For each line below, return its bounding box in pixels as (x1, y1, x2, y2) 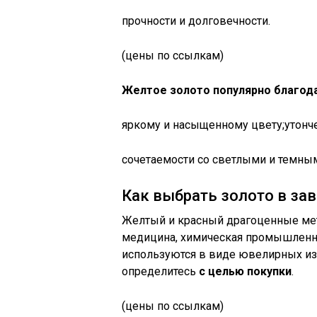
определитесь (122, 265, 199, 279)
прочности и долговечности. (122, 14, 270, 28)
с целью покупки (199, 265, 292, 279)
